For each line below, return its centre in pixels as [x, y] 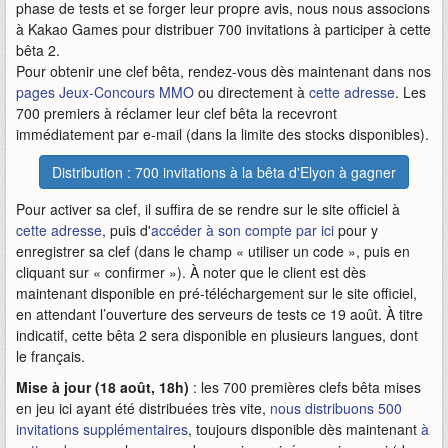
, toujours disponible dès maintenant [304, 429]
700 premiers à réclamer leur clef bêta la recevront [176, 113]
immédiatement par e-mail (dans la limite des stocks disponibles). [222, 134]
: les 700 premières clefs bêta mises [305, 387]
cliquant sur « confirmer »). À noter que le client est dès [191, 272]
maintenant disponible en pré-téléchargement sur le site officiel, [216, 293]
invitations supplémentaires [102, 429]
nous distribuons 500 [336, 408]
